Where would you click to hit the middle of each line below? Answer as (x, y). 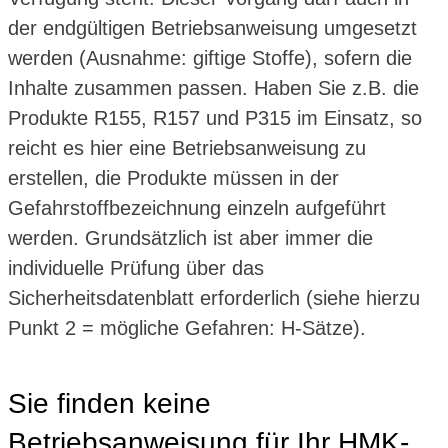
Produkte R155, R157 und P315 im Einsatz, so (215, 117)
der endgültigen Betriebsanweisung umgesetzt (212, 27)
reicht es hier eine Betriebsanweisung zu (187, 147)
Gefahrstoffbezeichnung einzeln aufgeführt (197, 207)
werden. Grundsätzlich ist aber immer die (190, 237)
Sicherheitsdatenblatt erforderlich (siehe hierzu (214, 297)
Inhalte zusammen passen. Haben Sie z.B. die (213, 87)
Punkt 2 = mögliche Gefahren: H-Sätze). (187, 327)
